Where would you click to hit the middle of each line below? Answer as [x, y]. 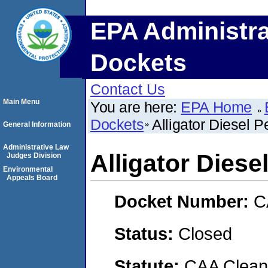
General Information [37, 124]
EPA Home [217, 107]
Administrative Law [36, 147]
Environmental [28, 169]
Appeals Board [32, 178]
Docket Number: [184, 202]
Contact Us [128, 89]
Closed [205, 233]
